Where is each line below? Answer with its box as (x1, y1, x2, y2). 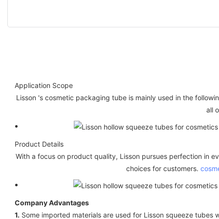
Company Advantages (15, 198, 89, 207)
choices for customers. (126, 164, 200, 173)
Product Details (15, 139, 64, 148)
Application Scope (15, 81, 73, 89)
